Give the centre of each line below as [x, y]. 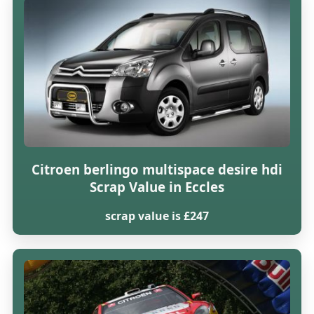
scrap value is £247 [157, 216]
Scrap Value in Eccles [157, 186]
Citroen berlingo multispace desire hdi [157, 169]
